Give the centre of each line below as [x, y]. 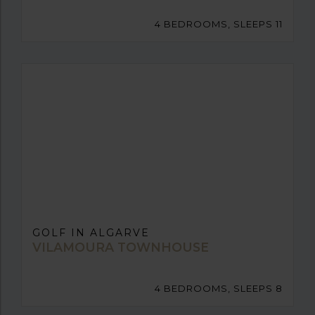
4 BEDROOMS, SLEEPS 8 [219, 289]
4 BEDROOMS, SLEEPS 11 [219, 24]
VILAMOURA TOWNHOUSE [121, 247]
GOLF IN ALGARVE [91, 233]
